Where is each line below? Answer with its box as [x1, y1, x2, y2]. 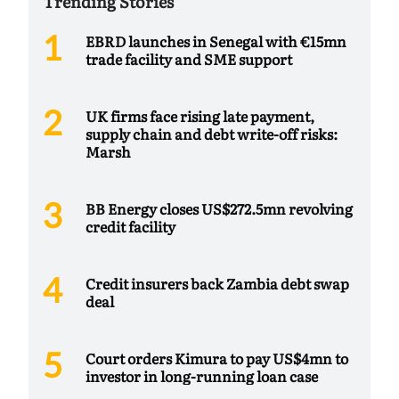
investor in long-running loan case [85, 365, 318, 387]
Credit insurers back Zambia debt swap [85, 273, 349, 295]
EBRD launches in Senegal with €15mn [85, 30, 346, 53]
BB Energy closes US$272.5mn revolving [85, 198, 353, 220]
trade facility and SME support [85, 48, 292, 70]
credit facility [85, 216, 175, 238]
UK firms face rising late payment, [85, 105, 314, 127]
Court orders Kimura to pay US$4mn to [85, 347, 348, 370]
